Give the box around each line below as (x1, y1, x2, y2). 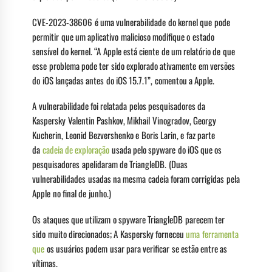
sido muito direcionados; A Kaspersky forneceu (32, 227, 186, 241)
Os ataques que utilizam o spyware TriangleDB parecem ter (32, 212, 225, 226)
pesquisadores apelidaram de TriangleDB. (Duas (32, 157, 188, 171)
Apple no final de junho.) (32, 186, 111, 200)
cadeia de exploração (42, 143, 110, 157)
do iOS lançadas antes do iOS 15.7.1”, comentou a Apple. (32, 73, 215, 87)
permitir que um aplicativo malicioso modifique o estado (32, 29, 214, 43)
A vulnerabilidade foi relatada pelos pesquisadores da (32, 99, 206, 113)
